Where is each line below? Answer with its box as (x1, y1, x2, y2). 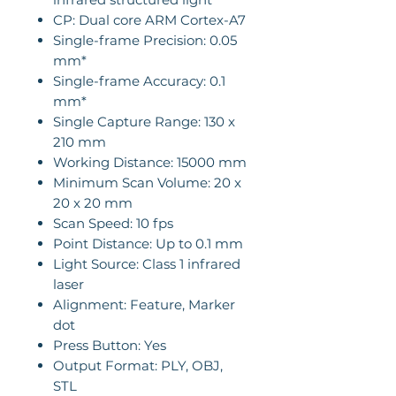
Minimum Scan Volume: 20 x (53, 174, 241, 191)
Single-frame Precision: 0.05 (53, 32, 237, 49)
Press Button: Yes (53, 337, 166, 354)
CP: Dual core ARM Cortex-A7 (53, 11, 246, 28)
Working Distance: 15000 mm (53, 154, 247, 171)
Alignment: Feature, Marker (53, 296, 235, 313)
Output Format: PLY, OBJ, (53, 357, 223, 374)
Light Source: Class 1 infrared (53, 255, 240, 272)
